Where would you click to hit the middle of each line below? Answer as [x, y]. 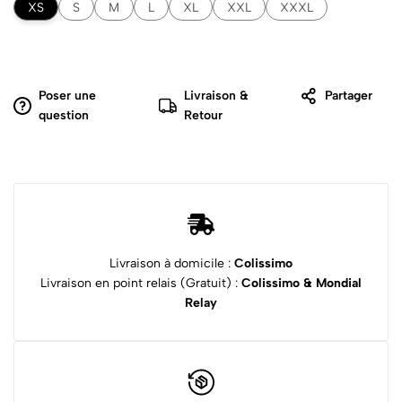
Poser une [67, 96]
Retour [203, 116]
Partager [349, 96]
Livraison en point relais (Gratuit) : [141, 283]
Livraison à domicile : [172, 263]
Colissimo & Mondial [301, 283]
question [64, 116]
